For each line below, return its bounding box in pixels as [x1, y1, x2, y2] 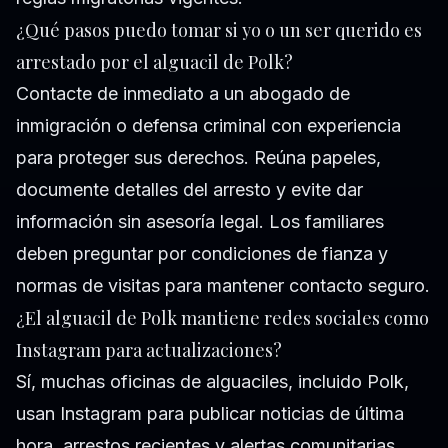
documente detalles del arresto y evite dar [16, 179, 363, 201]
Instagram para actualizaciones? [16, 338, 282, 363]
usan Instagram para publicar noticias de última [16, 403, 404, 425]
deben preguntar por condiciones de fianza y [16, 243, 388, 265]
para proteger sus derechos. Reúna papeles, [16, 147, 381, 169]
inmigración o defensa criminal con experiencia [16, 115, 401, 137]
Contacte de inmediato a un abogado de [16, 83, 350, 105]
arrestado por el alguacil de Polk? [16, 50, 293, 75]
